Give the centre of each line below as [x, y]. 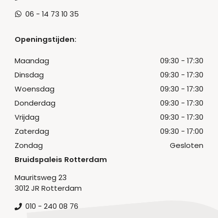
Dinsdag [29, 75]
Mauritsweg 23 [41, 178]
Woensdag [35, 89]
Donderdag [35, 103]
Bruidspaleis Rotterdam [61, 160]
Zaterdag [32, 131]
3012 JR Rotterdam [48, 188]
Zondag [29, 145]
